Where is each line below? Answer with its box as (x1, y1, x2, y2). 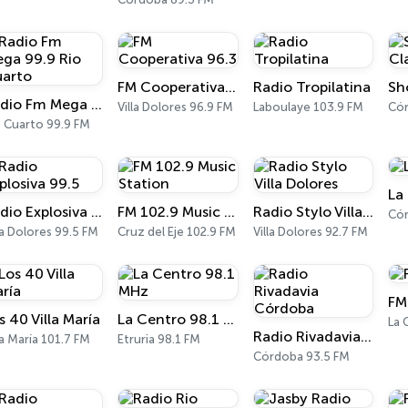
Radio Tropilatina (252, 78, 371, 96)
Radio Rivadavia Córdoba (360, 328, 372, 345)
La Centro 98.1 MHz (223, 311, 235, 328)
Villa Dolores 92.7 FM (252, 225, 368, 239)
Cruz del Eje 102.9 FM (117, 225, 237, 239)
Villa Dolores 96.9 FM (117, 100, 234, 114)
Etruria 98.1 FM (117, 332, 201, 346)
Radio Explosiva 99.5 (90, 203, 102, 220)
